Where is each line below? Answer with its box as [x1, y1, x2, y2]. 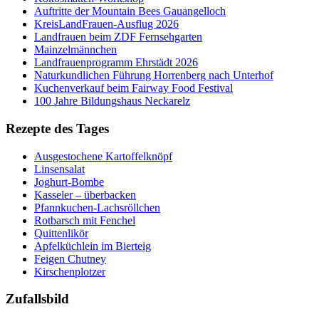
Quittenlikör [34, 226, 88, 239]
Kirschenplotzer [34, 265, 105, 278]
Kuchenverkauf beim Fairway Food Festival [34, 82, 233, 95]
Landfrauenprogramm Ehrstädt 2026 [34, 56, 198, 69]
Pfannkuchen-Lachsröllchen [34, 201, 160, 214]
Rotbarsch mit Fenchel [34, 214, 135, 226]
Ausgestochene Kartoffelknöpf [34, 150, 172, 162]
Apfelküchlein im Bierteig [34, 239, 151, 252]
